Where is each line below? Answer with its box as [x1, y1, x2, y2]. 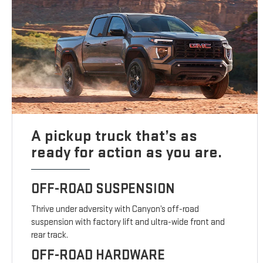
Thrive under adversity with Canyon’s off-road [31, 204, 200, 215]
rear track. [31, 230, 69, 241]
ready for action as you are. [31, 143, 222, 163]
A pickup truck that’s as [31, 126, 198, 146]
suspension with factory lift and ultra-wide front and [31, 217, 225, 228]
